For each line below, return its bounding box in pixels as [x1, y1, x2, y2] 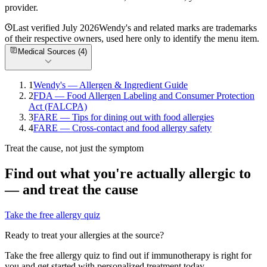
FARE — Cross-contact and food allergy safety [33, 123, 212, 133]
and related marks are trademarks [131, 23, 257, 33]
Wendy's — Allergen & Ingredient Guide [33, 80, 188, 91]
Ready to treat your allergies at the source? [5, 229, 164, 240]
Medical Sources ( [18, 47, 80, 57]
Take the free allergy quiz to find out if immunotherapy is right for [5, 250, 252, 260]
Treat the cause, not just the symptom [5, 143, 144, 154]
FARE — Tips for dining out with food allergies [33, 112, 214, 123]
